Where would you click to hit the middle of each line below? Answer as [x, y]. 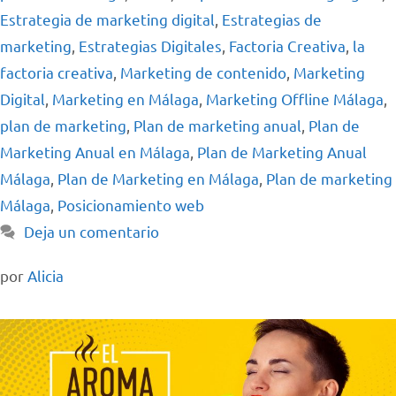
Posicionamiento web [131, 205]
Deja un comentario [92, 232]
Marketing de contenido [203, 72]
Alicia [46, 276]
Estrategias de [272, 19]
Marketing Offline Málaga [295, 99]
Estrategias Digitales [150, 46]
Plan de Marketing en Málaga [158, 179]
